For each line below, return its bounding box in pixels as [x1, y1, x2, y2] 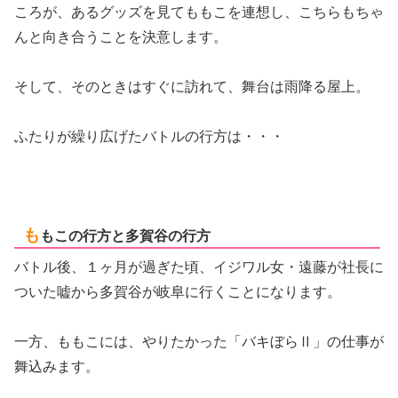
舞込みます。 [14, 358, 99, 374]
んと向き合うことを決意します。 [14, 29, 227, 45]
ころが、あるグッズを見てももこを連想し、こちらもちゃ [14, 4, 384, 20]
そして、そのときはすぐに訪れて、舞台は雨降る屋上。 [14, 79, 370, 95]
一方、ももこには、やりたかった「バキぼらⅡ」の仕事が [14, 333, 384, 349]
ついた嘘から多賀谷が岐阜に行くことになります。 [14, 283, 341, 299]
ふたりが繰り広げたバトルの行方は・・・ [14, 129, 284, 145]
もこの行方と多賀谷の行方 [39, 227, 211, 243]
